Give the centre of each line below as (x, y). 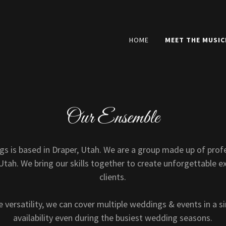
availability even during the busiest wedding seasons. (113, 218)
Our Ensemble (113, 118)
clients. (113, 177)
